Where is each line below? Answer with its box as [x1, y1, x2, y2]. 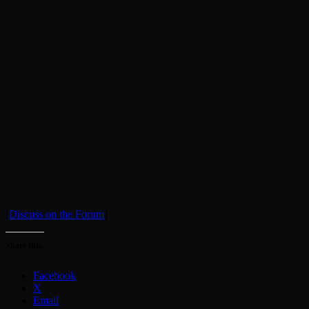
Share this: [6, 240, 44, 250]
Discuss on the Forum [9, 208, 104, 220]
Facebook [33, 269, 76, 281]
